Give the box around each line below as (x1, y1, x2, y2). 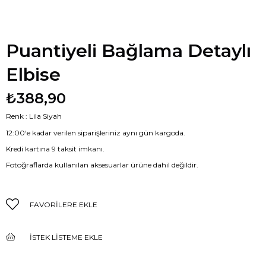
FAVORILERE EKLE (30, 200, 97, 210)
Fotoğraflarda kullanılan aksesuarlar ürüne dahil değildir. (6, 160, 198, 170)
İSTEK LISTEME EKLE (30, 233, 103, 242)
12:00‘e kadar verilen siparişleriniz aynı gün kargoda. (6, 128, 185, 137)
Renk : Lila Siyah (6, 111, 62, 121)
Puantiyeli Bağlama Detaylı (6, 40, 251, 62)
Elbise (6, 64, 61, 85)
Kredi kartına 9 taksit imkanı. (6, 144, 104, 154)
